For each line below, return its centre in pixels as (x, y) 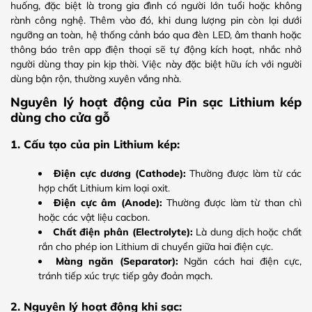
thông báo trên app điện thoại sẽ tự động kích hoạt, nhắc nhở (156, 50)
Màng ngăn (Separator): (117, 261)
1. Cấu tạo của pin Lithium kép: (95, 144)
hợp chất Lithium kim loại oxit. (104, 188)
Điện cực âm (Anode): (108, 202)
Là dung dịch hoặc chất (247, 232)
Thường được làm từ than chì (232, 202)
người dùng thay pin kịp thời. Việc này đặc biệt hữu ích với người (156, 64)
